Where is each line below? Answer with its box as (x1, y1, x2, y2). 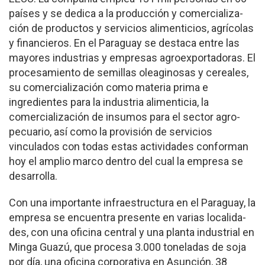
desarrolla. (9, 170, 57, 183)
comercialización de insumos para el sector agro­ (9, 111, 240, 124)
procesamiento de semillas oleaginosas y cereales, (9, 66, 248, 79)
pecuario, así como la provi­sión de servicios (9, 125, 212, 138)
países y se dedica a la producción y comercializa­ (9, 7, 243, 20)
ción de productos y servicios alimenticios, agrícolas (9, 22, 254, 35)
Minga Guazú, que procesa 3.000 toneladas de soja (9, 241, 246, 254)
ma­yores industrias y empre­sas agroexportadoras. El (9, 51, 256, 64)
